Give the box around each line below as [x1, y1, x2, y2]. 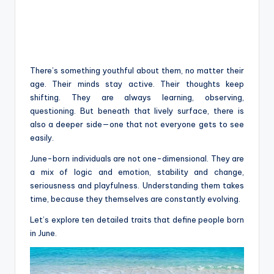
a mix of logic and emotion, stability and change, [30, 167, 244, 177]
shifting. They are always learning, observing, [30, 92, 244, 103]
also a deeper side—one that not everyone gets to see [30, 119, 244, 130]
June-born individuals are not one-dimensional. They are [30, 154, 244, 164]
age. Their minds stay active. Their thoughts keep [30, 79, 244, 89]
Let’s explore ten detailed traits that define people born [30, 215, 244, 225]
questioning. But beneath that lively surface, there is [30, 106, 244, 116]
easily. [30, 133, 54, 143]
